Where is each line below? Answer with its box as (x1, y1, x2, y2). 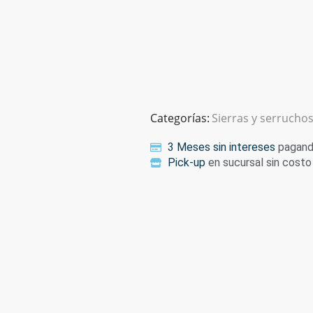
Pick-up (167, 155, 205, 169)
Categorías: (150, 110, 210, 126)
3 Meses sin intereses (167, 140, 275, 154)
